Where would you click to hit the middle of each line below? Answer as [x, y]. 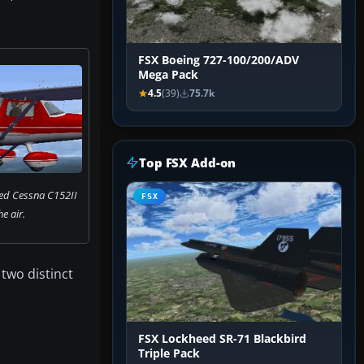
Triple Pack [169, 354]
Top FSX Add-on [188, 163]
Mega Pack [168, 75]
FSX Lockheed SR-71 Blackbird [222, 339]
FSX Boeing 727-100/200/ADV [219, 61]
